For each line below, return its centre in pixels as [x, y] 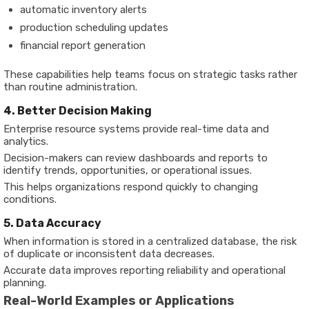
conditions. [30, 199]
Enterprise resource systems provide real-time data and [136, 129]
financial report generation [83, 45]
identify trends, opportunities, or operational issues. [128, 170]
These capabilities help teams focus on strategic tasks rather [150, 74]
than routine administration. [70, 87]
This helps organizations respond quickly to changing [131, 187]
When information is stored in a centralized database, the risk [150, 241]
